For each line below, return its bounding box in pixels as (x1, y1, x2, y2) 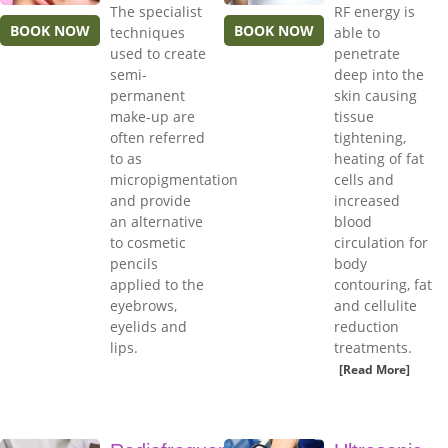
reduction (334, 317, 399, 337)
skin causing (334, 86, 417, 106)
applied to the (110, 275, 204, 295)
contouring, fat (334, 275, 432, 295)
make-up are (110, 107, 195, 127)
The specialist (110, 2, 202, 22)
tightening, (334, 128, 406, 148)
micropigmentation (110, 170, 238, 190)
